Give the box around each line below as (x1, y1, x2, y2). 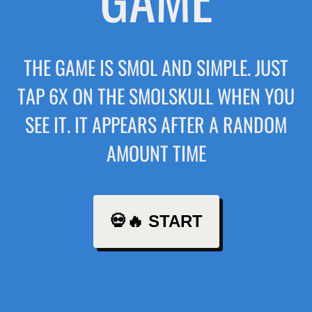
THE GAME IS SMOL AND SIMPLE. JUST (24, 53, 288, 81)
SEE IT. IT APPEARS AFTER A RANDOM (25, 110, 287, 139)
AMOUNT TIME (106, 139, 206, 167)
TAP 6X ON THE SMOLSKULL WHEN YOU (17, 81, 295, 110)
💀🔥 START (109, 212, 203, 231)
